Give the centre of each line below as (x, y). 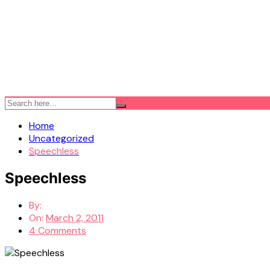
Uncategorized (61, 138)
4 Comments (58, 230)
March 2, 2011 (75, 218)
